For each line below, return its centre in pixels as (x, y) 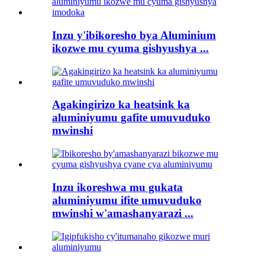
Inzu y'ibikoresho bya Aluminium (134, 35)
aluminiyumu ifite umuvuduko (127, 200)
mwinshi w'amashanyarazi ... (123, 213)
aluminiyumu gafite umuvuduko (131, 118)
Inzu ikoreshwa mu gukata (117, 187)
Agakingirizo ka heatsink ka (121, 105)
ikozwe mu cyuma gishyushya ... (130, 48)
